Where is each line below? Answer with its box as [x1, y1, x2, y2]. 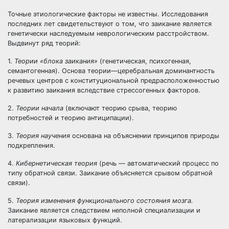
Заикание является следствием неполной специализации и [8, 207, 200, 214]
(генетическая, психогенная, [100, 57, 191, 65]
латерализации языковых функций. [8, 216, 122, 224]
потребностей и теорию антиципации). [8, 114, 134, 122]
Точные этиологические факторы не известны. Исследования [8, 10, 208, 18]
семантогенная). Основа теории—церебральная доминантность [8, 67, 215, 75]
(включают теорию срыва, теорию [65, 104, 177, 112]
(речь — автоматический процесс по [99, 159, 219, 167]
